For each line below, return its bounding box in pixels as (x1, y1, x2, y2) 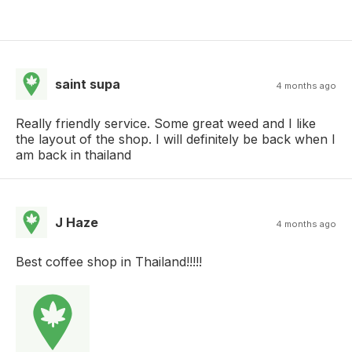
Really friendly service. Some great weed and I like (16, 115, 316, 132)
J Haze (55, 214, 98, 231)
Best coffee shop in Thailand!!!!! (16, 254, 202, 270)
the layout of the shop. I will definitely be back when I (16, 131, 335, 148)
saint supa (55, 76, 120, 93)
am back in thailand (16, 147, 131, 163)
